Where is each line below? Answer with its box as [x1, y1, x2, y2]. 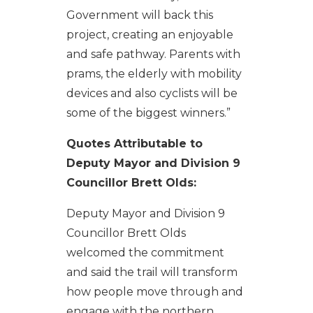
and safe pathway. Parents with [66, 47, 240, 61]
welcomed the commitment [66, 245, 224, 259]
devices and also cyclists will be [66, 86, 238, 100]
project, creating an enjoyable [66, 27, 233, 41]
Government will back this [66, 8, 213, 22]
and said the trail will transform [66, 265, 238, 279]
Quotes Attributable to [66, 136, 203, 150]
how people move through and [66, 284, 243, 298]
